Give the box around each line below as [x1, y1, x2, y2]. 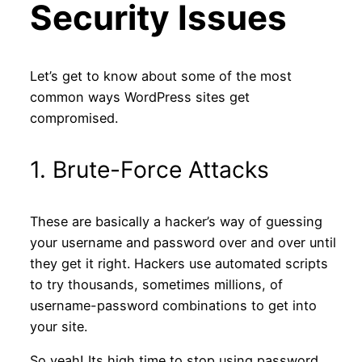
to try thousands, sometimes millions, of [29, 276, 283, 293]
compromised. [29, 110, 118, 127]
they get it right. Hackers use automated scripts [29, 255, 328, 272]
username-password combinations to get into [29, 297, 317, 314]
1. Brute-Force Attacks [29, 155, 269, 183]
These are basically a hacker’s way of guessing [29, 213, 322, 230]
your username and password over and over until [29, 234, 336, 251]
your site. [29, 318, 87, 335]
